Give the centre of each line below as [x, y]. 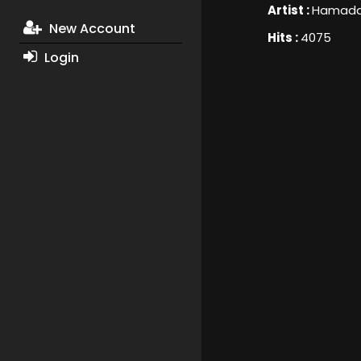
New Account [90, 29]
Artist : [289, 10]
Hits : [284, 38]
